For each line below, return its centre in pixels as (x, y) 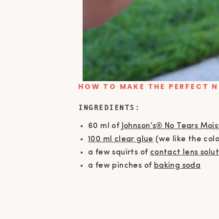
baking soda (177, 166)
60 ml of (105, 126)
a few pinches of (121, 166)
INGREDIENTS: (109, 108)
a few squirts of (119, 153)
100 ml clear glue (121, 140)
